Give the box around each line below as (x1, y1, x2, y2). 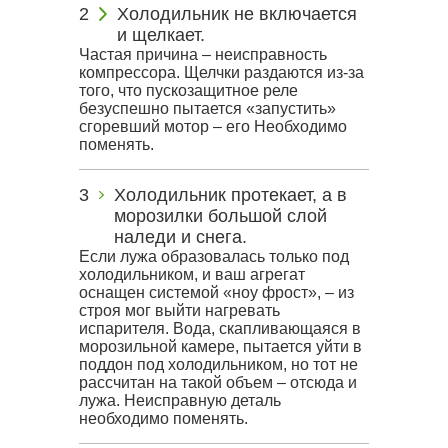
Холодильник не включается (117, 4, 358, 24)
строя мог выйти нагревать (79, 302, 280, 319)
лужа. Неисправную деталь (79, 392, 281, 409)
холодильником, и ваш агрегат (79, 266, 305, 283)
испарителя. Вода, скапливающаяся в (79, 320, 361, 337)
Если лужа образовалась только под (79, 248, 349, 265)
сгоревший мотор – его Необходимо (79, 118, 347, 135)
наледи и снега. (113, 227, 247, 247)
